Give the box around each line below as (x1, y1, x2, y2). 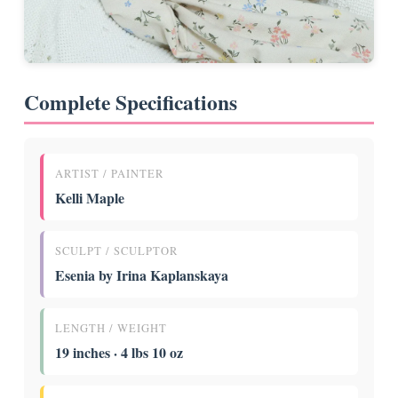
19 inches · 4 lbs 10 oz (55, 342, 183, 363)
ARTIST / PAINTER (55, 166, 163, 182)
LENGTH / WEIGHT (55, 321, 167, 337)
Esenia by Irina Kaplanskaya (55, 265, 228, 286)
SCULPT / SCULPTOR (55, 243, 178, 259)
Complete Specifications (24, 87, 237, 118)
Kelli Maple (55, 187, 124, 209)
